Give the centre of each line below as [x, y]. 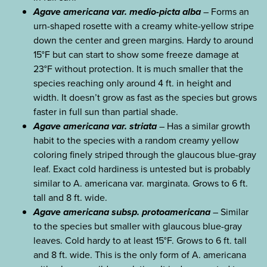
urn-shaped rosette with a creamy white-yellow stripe [144, 26]
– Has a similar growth [204, 126]
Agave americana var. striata [95, 126]
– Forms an [225, 12]
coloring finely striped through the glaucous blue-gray [145, 155]
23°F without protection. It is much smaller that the [138, 69]
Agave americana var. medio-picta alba [117, 12]
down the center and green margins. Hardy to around [143, 41]
